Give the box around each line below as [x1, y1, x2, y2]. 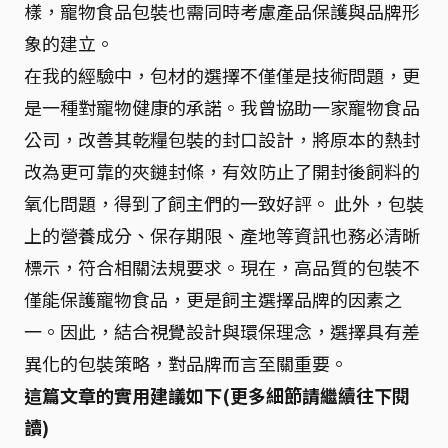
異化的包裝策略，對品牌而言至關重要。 [24, 349, 348, 376]
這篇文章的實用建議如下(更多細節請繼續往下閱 [24, 381, 410, 408]
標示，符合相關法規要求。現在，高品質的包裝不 [24, 253, 420, 280]
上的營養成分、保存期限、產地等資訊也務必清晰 [24, 221, 420, 248]
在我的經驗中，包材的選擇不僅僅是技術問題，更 [24, 61, 420, 88]
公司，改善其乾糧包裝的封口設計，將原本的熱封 [24, 125, 420, 152]
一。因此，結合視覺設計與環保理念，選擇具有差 [24, 317, 420, 344]
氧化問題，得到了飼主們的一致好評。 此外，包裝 [24, 189, 424, 216]
